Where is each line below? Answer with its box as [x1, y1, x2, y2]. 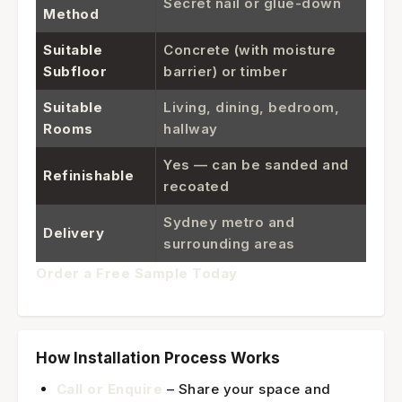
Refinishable [43, 166, 134, 184]
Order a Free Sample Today [36, 264, 238, 282]
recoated [163, 177, 229, 195]
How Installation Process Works [36, 348, 280, 367]
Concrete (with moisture [163, 40, 336, 58]
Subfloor [43, 62, 107, 80]
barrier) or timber [163, 62, 287, 80]
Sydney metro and [163, 213, 294, 231]
